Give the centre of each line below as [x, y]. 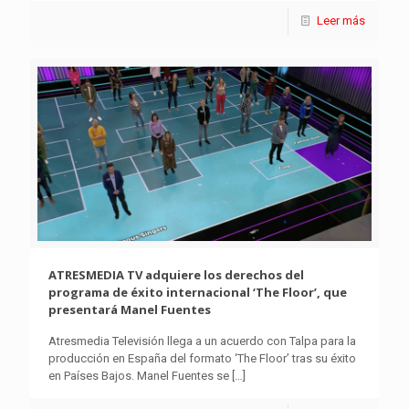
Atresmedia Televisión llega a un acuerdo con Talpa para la [202, 341]
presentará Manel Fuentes [130, 309]
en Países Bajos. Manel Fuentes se [139, 376]
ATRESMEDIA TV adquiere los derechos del [176, 275]
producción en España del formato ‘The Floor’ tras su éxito [202, 358]
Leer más [341, 21]
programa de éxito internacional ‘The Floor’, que [198, 292]
